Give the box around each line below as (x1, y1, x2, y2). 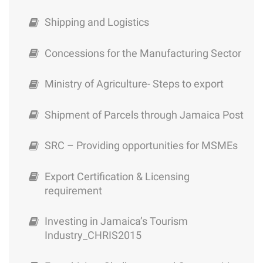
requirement (44, 184, 102, 197)
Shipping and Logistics (44, 16, 149, 29)
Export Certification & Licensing (44, 170, 190, 183)
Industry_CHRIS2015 (44, 229, 141, 242)
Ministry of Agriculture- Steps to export (44, 77, 224, 90)
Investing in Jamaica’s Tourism (44, 215, 188, 228)
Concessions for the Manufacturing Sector (44, 46, 241, 59)
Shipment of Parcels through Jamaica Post (44, 108, 244, 121)
